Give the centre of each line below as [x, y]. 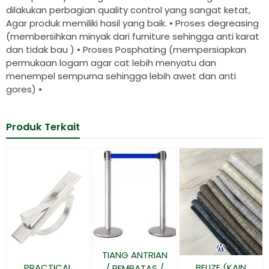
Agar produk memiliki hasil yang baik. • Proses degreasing [132, 23]
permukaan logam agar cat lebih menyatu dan [111, 63]
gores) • [24, 89]
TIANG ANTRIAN [134, 255]
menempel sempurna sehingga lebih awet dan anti [121, 76]
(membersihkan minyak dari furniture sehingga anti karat [133, 37]
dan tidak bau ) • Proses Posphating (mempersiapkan [126, 50]
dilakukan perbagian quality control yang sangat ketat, [128, 10]
